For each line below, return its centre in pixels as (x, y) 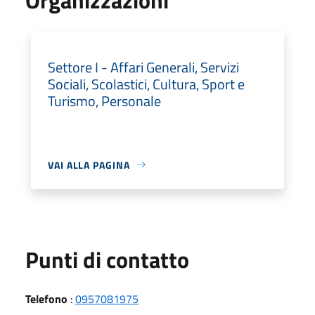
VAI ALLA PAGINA (89, 165)
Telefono (46, 298)
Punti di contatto (107, 259)
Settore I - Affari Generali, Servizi (143, 67)
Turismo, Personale (104, 101)
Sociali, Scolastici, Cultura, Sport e (146, 84)
